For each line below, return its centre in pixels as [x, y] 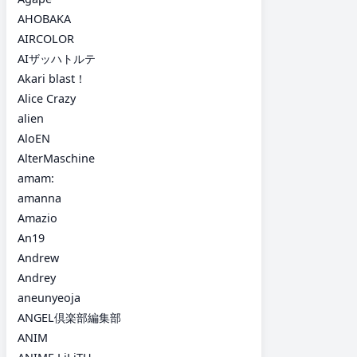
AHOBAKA [44, 18]
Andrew [38, 257]
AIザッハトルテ [57, 58]
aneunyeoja [49, 297]
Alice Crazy [47, 98]
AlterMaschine [56, 158]
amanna [39, 198]
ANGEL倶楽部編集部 [69, 317]
